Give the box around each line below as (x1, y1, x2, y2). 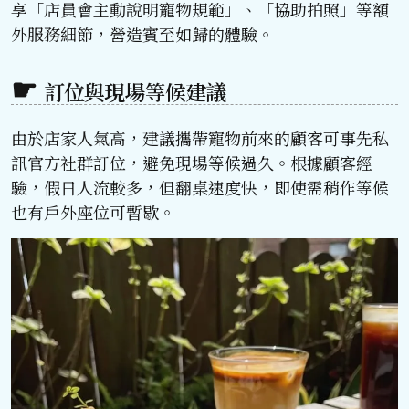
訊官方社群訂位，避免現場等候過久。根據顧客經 (11, 150, 372, 174)
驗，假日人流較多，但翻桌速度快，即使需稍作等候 (11, 174, 389, 199)
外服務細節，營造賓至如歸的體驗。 (11, 21, 274, 46)
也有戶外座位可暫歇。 (11, 199, 175, 224)
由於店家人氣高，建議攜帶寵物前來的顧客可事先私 (11, 125, 389, 150)
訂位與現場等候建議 (44, 76, 225, 107)
